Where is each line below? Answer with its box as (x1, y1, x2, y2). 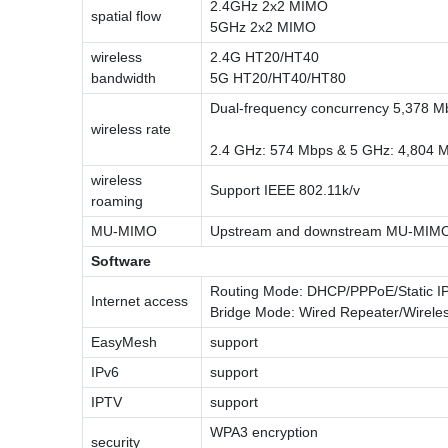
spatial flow (91, 7, 161, 24)
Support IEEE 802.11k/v (210, 181, 360, 198)
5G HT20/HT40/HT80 (210, 69, 346, 86)
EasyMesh (91, 333, 157, 350)
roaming (91, 192, 143, 209)
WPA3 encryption (210, 423, 318, 440)
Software (91, 252, 151, 269)
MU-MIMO (91, 222, 157, 239)
